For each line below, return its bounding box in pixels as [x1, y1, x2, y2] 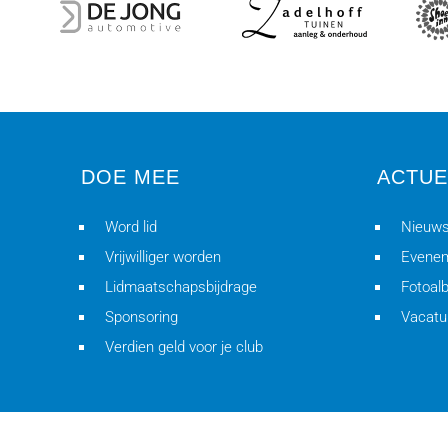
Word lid [104, 218, 157, 236]
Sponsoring [104, 308, 178, 326]
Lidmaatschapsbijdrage [104, 278, 257, 296]
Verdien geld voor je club [104, 338, 263, 356]
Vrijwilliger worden [104, 248, 221, 266]
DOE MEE [80, 166, 180, 188]
